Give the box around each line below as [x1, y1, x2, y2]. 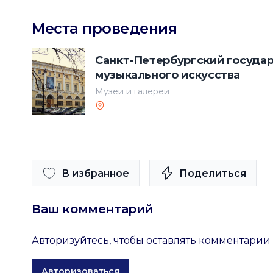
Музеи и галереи [95, 86, 169, 97]
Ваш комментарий [32, 202, 153, 216]
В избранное [62, 167, 129, 179]
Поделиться [179, 167, 246, 179]
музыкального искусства [95, 68, 241, 82]
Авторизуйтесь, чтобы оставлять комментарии [32, 235, 271, 246]
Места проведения [32, 19, 177, 37]
